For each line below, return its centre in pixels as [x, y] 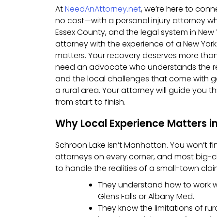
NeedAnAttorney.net [103, 9]
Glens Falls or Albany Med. [146, 197]
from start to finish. [90, 102]
